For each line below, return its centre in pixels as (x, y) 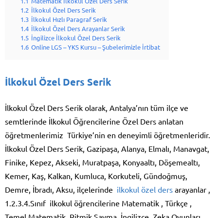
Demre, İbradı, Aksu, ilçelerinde (61, 190)
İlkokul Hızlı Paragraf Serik (69, 19)
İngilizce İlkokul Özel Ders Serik (76, 38)
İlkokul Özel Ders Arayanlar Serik (78, 29)
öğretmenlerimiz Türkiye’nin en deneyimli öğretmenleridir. (108, 135)
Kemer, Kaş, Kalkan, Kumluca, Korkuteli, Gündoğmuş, (96, 176)
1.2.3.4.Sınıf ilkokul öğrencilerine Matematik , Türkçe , (98, 203)
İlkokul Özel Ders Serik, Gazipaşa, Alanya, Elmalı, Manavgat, (107, 149)
